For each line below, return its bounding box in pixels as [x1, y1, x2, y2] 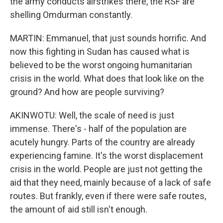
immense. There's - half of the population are [10, 123, 187, 134]
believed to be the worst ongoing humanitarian [10, 60, 192, 70]
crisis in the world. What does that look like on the [10, 73, 204, 84]
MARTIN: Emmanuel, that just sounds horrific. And [10, 33, 206, 43]
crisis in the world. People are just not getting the [10, 164, 203, 174]
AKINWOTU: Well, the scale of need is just [10, 110, 174, 120]
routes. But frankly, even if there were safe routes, [10, 191, 206, 201]
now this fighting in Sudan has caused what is [10, 46, 190, 57]
